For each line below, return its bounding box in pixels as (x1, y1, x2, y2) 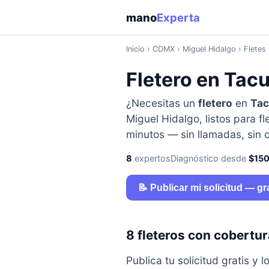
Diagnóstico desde (170, 153, 249, 163)
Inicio (125, 44, 145, 53)
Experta (156, 11, 200, 24)
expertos (131, 153, 171, 163)
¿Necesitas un (125, 96, 198, 109)
